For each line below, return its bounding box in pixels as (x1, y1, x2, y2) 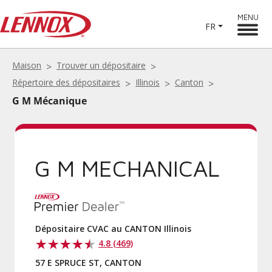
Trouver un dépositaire (56, 59, 146, 71)
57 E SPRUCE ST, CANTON (35, 257, 141, 268)
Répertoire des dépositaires (12, 76, 120, 88)
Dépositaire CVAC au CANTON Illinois (35, 223, 191, 234)
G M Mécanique (12, 94, 87, 107)
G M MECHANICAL (35, 154, 219, 182)
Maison (12, 59, 41, 71)
